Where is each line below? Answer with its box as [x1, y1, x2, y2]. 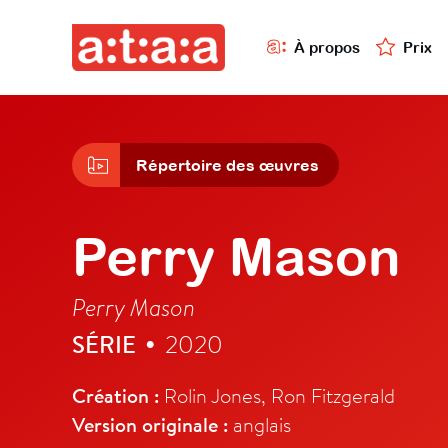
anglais [228, 411, 291, 438]
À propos [294, 38, 360, 56]
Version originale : [72, 411, 228, 439]
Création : [72, 382, 159, 410]
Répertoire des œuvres [136, 156, 319, 175]
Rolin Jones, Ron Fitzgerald [159, 382, 395, 409]
